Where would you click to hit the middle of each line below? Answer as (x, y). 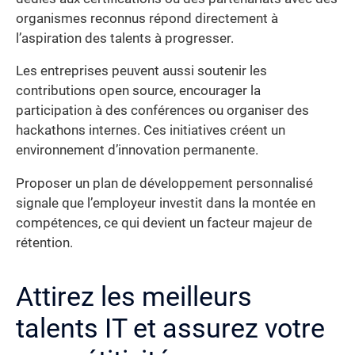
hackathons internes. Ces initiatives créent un (151, 131)
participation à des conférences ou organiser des (162, 111)
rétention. (44, 242)
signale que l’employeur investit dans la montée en (166, 203)
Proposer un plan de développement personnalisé (164, 183)
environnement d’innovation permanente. (137, 151)
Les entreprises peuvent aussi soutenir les (141, 71)
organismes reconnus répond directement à (147, 18)
